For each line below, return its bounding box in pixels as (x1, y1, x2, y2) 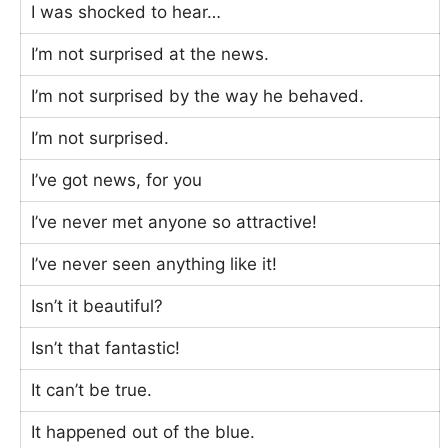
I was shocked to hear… (31, 2, 222, 22)
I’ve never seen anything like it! (31, 254, 278, 274)
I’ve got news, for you (31, 170, 203, 190)
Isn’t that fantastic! (31, 338, 181, 358)
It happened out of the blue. (31, 422, 256, 442)
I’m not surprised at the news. (31, 44, 270, 64)
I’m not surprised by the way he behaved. (31, 86, 365, 106)
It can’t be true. (31, 380, 153, 400)
